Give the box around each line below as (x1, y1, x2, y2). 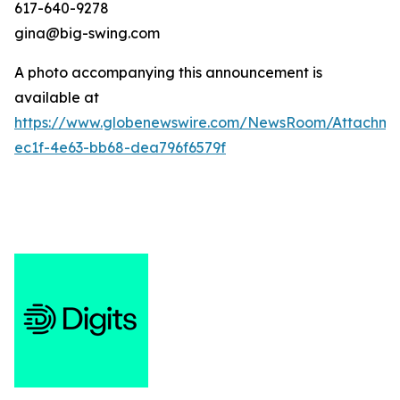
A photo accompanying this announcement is (14, 63, 322, 81)
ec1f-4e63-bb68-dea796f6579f (14, 138, 226, 156)
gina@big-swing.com (14, 24, 160, 42)
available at (14, 88, 99, 106)
